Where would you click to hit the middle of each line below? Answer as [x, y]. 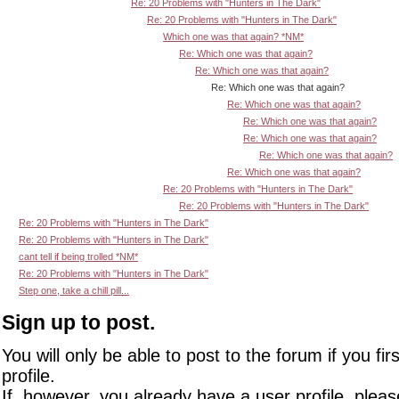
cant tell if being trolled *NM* [78, 256]
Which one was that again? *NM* [233, 36]
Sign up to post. [78, 322]
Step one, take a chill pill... [74, 290]
